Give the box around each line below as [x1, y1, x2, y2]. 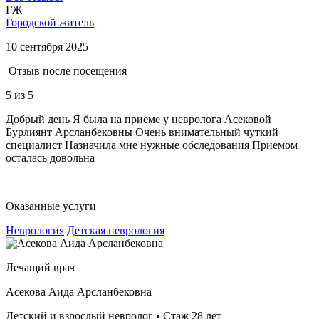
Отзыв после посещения [6, 64, 127, 77]
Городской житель [6, 16, 94, 28]
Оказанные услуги [6, 199, 96, 212]
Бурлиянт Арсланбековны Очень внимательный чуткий [6, 125, 278, 138]
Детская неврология [67, 224, 164, 236]
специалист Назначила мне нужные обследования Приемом [6, 138, 298, 151]
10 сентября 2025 [6, 40, 88, 53]
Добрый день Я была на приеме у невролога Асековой [6, 113, 271, 125]
